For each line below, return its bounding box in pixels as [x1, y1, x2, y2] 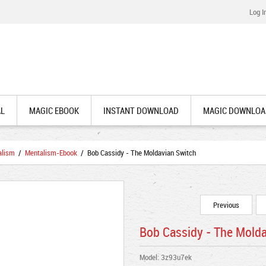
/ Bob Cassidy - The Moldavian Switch [77, 147, 196, 158]
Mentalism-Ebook [25, 147, 77, 158]
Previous [211, 199, 241, 210]
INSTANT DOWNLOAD [103, 104, 179, 116]
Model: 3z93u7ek [140, 252, 192, 262]
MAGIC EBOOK [29, 104, 79, 116]
